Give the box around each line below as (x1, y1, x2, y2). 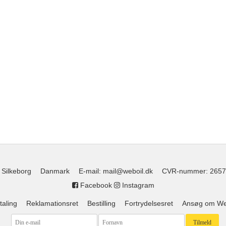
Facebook (78, 181, 112, 190)
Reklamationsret (26, 199, 78, 208)
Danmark (40, 167, 70, 176)
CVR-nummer (161, 167, 206, 176)
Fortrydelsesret (124, 199, 173, 208)
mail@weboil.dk (102, 167, 153, 176)
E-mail (78, 167, 99, 176)
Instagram (120, 181, 154, 190)
